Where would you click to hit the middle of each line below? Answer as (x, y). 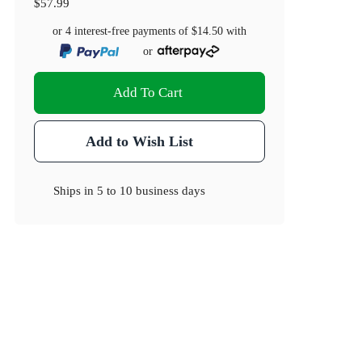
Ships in (76, 191)
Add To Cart (148, 93)
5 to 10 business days (152, 191)
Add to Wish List (139, 142)
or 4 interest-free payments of (122, 32)
